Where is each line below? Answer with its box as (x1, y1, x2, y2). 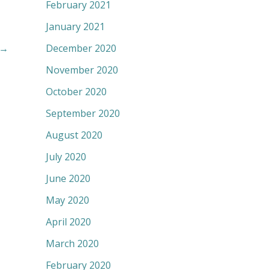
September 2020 (46, 107, 120, 121)
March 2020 (46, 237, 99, 251)
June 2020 (46, 172, 90, 186)
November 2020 (46, 63, 118, 77)
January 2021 (46, 20, 105, 34)
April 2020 (46, 215, 91, 229)
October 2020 (46, 85, 107, 99)
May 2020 (46, 193, 89, 207)
